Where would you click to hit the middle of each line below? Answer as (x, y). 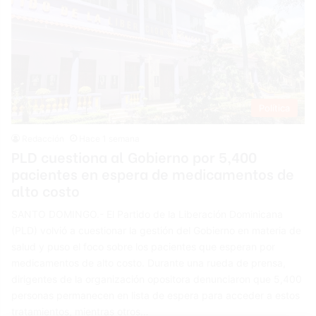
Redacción (43, 138)
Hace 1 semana (110, 138)
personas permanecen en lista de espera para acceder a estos (156, 295)
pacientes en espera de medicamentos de (153, 173)
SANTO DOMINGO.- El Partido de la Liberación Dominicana (147, 214)
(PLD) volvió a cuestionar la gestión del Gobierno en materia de (157, 230)
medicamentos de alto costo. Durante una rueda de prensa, (149, 262)
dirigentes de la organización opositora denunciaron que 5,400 (157, 279)
